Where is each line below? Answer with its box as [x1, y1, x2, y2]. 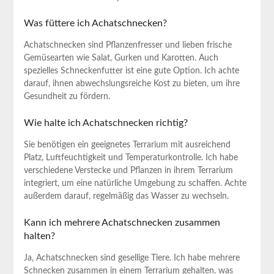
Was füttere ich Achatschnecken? [23, 18, 167, 29]
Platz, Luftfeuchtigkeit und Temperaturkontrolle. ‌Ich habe [23, 154, 238, 163]
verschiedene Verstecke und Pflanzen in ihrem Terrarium [23, 166, 233, 176]
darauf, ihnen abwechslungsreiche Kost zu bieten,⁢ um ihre [23, 80, 240, 89]
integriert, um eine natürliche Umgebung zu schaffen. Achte [23, 179, 246, 188]
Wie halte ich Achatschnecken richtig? [23, 118, 188, 128]
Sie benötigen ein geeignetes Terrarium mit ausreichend [23, 141, 231, 150]
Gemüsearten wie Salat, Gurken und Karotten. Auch [23, 54, 218, 63]
